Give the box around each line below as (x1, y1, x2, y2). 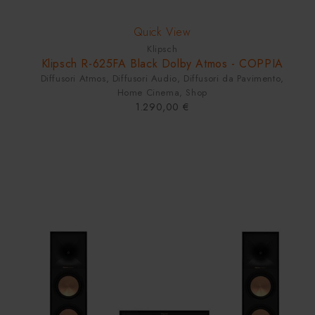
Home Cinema (117, 86, 180, 100)
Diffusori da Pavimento (183, 72, 281, 86)
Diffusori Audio (112, 72, 177, 86)
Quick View (133, 24, 191, 41)
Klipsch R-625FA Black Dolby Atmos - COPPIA (41, 56, 283, 72)
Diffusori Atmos (40, 72, 106, 86)
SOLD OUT (15, 9, 58, 22)
